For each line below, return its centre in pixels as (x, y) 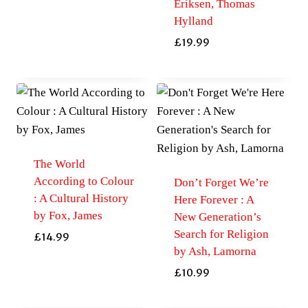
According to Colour (84, 181)
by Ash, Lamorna (215, 251)
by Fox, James (68, 215)
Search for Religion (221, 234)
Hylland (193, 21)
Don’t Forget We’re (221, 182)
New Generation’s (217, 217)
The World (59, 164)
